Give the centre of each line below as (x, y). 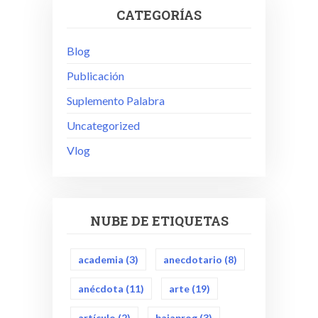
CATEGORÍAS (159, 15)
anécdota (101, 288)
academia (101, 259)
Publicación (95, 75)
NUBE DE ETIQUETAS (159, 220)
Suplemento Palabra (116, 100)
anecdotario (193, 259)
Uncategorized (103, 125)
